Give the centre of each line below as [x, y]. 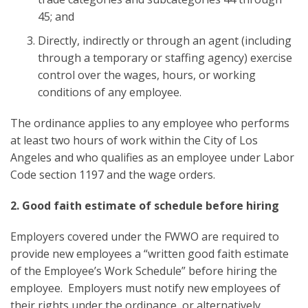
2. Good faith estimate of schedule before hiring [145, 205]
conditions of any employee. [111, 92]
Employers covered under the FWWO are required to [145, 236]
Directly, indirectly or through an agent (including [165, 40]
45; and [56, 16]
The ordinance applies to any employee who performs [150, 123]
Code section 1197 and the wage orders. [114, 174]
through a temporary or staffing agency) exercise [165, 57]
